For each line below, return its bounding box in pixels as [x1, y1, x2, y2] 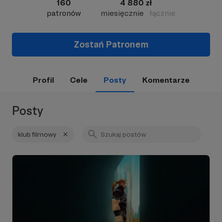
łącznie [150, 8, 175, 18]
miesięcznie [101, 8, 144, 18]
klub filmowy [18, 130, 56, 138]
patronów [47, 8, 81, 18]
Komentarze [142, 75, 190, 85]
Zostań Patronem [73, 39, 149, 50]
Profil [32, 75, 54, 85]
